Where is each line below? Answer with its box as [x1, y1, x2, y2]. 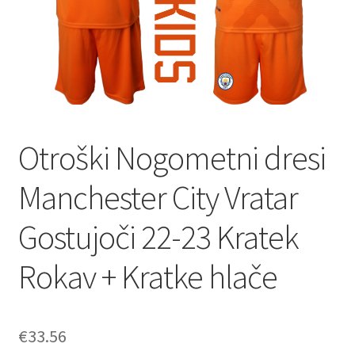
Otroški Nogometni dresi [17, 136, 326, 178]
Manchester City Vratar [17, 176, 298, 218]
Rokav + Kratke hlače [17, 255, 277, 297]
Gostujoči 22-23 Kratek [17, 216, 299, 258]
